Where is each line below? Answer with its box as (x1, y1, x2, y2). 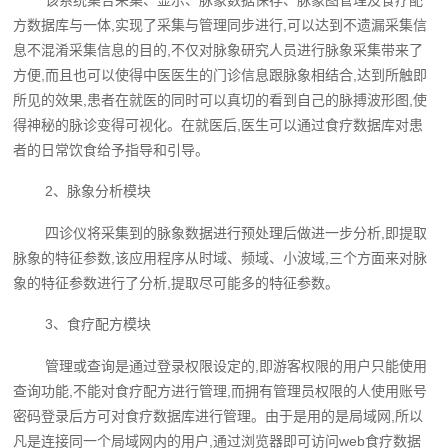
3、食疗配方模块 (45, 316, 152, 333)
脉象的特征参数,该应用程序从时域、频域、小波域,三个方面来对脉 (13, 249, 428, 266)
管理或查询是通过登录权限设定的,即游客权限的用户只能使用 (45, 357, 428, 374)
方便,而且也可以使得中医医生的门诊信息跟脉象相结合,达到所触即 (13, 66, 428, 83)
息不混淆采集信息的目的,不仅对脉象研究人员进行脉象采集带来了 (13, 41, 424, 58)
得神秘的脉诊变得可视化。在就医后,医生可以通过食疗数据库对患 (13, 116, 424, 133)
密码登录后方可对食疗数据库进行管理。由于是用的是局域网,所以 (13, 407, 424, 424)
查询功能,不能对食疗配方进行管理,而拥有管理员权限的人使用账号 (13, 382, 428, 399)
